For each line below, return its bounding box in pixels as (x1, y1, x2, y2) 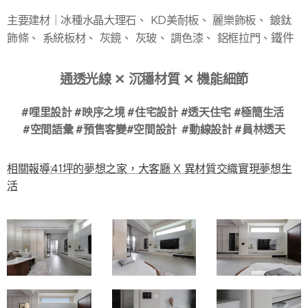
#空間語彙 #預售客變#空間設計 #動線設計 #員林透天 (23, 122, 285, 137)
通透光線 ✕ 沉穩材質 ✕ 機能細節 (59, 71, 249, 89)
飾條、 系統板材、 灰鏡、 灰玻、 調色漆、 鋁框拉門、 (7, 31, 272, 45)
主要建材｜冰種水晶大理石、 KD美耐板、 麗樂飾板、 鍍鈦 (7, 13, 291, 27)
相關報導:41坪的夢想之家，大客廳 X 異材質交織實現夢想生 (7, 162, 292, 176)
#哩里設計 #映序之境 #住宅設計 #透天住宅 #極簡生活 (21, 105, 287, 120)
